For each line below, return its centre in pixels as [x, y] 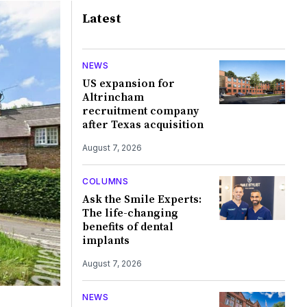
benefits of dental [127, 226]
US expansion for [128, 83]
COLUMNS [105, 181]
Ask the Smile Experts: [142, 199]
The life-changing [130, 213]
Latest [101, 19]
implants [106, 240]
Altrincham [113, 97]
